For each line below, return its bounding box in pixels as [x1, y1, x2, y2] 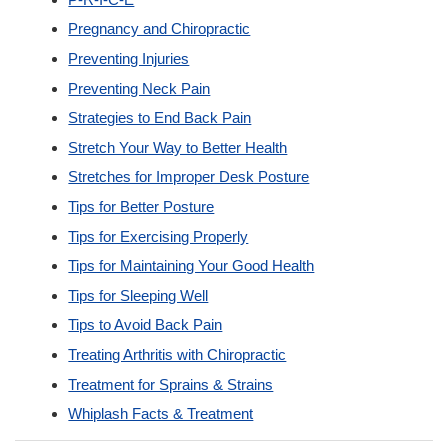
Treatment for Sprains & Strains [68, 375, 274, 393]
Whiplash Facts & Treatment [68, 405, 254, 423]
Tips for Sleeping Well [68, 286, 209, 304]
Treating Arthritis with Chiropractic [68, 345, 287, 363]
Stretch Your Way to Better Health [68, 138, 288, 156]
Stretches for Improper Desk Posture [68, 168, 310, 186]
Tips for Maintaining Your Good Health [68, 257, 315, 275]
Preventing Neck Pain [68, 79, 211, 97]
